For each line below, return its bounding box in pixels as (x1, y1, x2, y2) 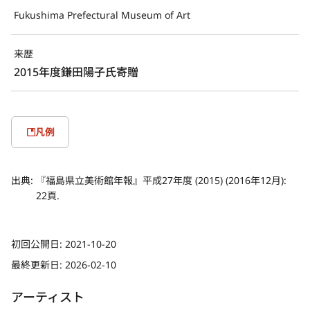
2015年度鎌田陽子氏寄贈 (14, 64, 138, 80)
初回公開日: (11, 237, 65, 250)
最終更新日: (11, 257, 65, 271)
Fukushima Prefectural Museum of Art (14, 8, 190, 21)
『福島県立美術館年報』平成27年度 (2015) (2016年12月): (36, 173, 286, 187)
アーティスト (11, 288, 84, 305)
